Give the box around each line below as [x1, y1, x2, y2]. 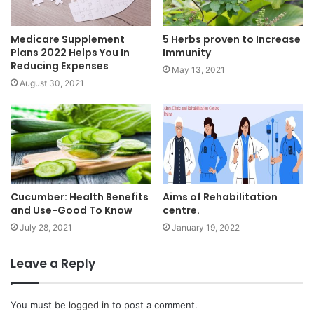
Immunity [163, 45, 211, 60]
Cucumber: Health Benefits [11, 190, 149, 205]
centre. [163, 203, 202, 218]
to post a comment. [109, 299, 198, 311]
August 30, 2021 [20, 77, 84, 88]
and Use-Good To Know [11, 203, 132, 218]
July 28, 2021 [20, 222, 72, 233]
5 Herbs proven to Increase [163, 32, 301, 46]
